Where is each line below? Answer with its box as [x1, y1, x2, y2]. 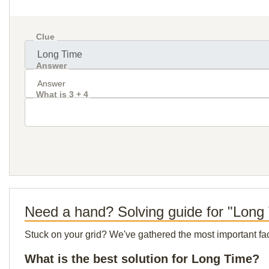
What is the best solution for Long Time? [25, 252, 259, 265]
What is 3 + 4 [36, 89, 88, 99]
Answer [36, 61, 67, 70]
